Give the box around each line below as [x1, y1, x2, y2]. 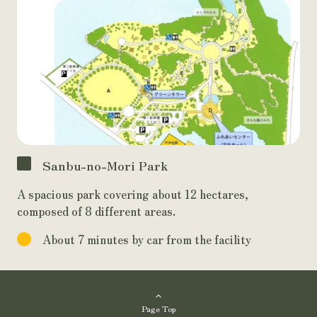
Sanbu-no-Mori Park [42, 156, 168, 175]
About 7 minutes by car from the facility [42, 231, 251, 248]
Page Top [142, 302, 175, 315]
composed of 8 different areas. [17, 202, 175, 220]
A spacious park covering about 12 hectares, [17, 185, 248, 203]
